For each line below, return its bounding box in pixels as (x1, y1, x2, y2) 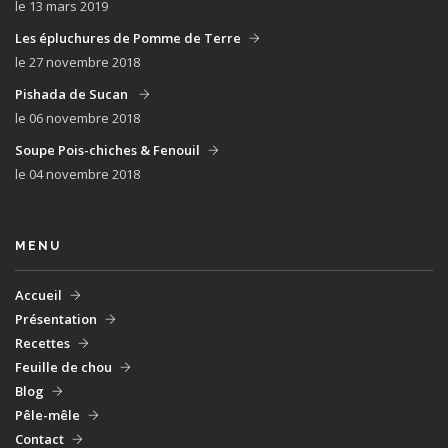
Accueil (15, 286, 62, 305)
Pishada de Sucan (15, 85, 131, 104)
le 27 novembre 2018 (15, 53, 140, 72)
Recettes (15, 334, 70, 353)
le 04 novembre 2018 (15, 165, 140, 184)
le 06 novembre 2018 (15, 109, 140, 128)
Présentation (15, 310, 97, 329)
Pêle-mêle (15, 406, 80, 425)
